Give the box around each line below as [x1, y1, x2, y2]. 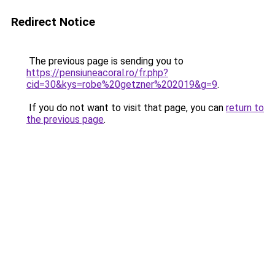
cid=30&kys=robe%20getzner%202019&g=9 [26, 79, 217, 90]
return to [226, 102, 264, 114]
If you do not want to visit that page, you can [26, 102, 226, 114]
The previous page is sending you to [26, 55, 184, 67]
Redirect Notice [11, 15, 95, 29]
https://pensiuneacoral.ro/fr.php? [26, 67, 168, 79]
